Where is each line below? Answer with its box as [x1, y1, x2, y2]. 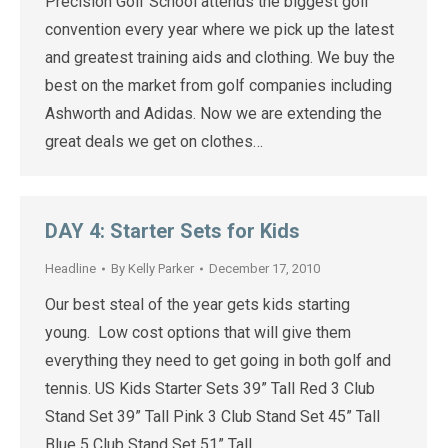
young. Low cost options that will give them [45, 323, 351, 342]
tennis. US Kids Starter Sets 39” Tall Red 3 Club [45, 379, 375, 398]
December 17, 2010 [209, 261, 320, 276]
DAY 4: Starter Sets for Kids [45, 219, 300, 243]
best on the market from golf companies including [45, 76, 392, 95]
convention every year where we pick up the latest [45, 20, 394, 39]
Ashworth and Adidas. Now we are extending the [45, 104, 382, 123]
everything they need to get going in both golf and [45, 351, 391, 370]
